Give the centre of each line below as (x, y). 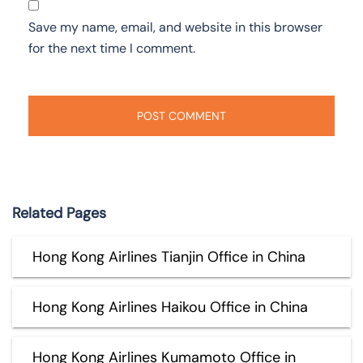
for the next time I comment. (112, 48)
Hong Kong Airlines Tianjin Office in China (169, 256)
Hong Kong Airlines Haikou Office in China (170, 307)
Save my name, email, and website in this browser (175, 27)
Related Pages (59, 213)
